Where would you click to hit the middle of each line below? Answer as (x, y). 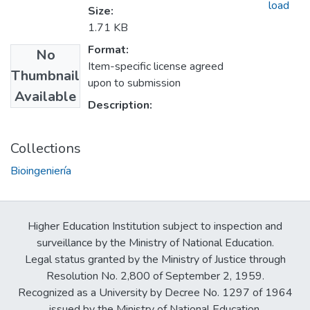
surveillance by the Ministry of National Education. (155, 243)
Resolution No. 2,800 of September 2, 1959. (155, 276)
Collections (46, 149)
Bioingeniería (41, 171)
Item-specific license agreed (156, 67)
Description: (120, 106)
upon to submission (134, 83)
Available (45, 97)
